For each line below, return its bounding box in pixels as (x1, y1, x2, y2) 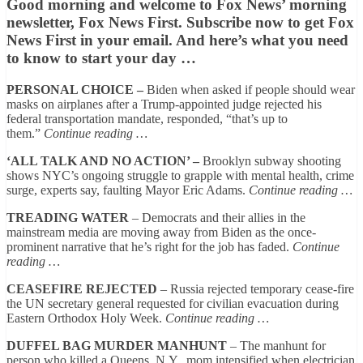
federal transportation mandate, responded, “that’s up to (6, 111, 288, 126)
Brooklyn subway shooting (199, 153, 341, 168)
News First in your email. (6, 31, 173, 49)
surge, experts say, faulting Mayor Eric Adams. (6, 182, 249, 197)
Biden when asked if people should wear (143, 82, 355, 96)
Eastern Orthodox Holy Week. (6, 310, 165, 325)
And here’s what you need (173, 31, 348, 49)
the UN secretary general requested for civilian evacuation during (6, 296, 339, 310)
